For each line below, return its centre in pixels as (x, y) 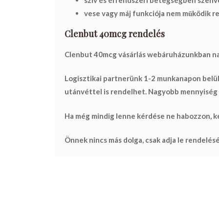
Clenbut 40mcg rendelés (115, 33)
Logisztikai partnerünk (104, 78)
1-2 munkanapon (172, 78)
